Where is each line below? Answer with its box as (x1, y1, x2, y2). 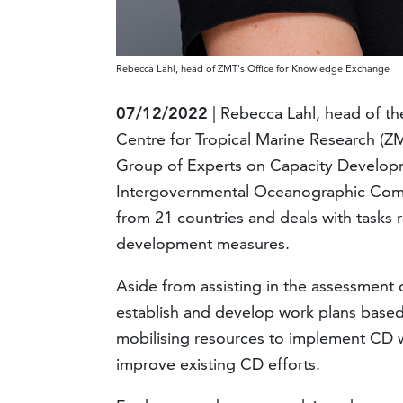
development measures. (116, 233, 291, 254)
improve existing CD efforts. (116, 354, 321, 374)
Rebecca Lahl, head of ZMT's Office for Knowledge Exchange (116, 61, 390, 75)
